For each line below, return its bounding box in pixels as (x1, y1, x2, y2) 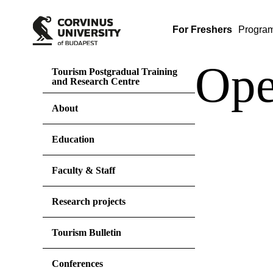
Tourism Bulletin (52, 227, 121, 238)
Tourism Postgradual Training (52, 66, 177, 77)
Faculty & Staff (52, 165, 115, 175)
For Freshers (172, 24, 233, 35)
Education (52, 134, 94, 144)
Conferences (52, 258, 103, 269)
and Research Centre (52, 76, 140, 87)
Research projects (52, 196, 126, 207)
